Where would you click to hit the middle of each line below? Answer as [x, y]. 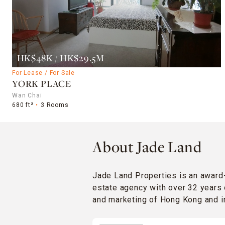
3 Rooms [55, 105]
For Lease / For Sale [43, 73]
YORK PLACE [42, 85]
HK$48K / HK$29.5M [61, 59]
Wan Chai [27, 96]
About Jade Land [147, 148]
